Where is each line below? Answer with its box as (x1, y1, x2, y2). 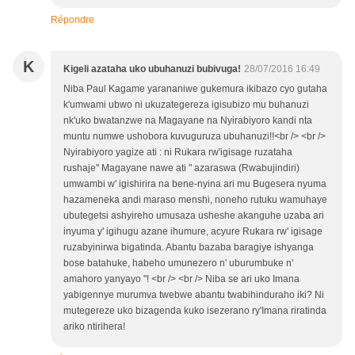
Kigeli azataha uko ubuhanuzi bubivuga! (63, 63, 241, 75)
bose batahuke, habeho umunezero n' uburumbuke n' (63, 258, 293, 269)
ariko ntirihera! (63, 321, 125, 333)
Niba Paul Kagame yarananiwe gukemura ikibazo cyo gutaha (63, 83, 327, 95)
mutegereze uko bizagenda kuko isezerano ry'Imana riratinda (63, 305, 326, 317)
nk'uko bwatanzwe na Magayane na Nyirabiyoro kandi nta (63, 115, 312, 127)
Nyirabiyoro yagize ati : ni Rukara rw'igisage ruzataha (63, 147, 292, 158)
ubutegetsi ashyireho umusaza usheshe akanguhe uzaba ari (63, 210, 324, 222)
